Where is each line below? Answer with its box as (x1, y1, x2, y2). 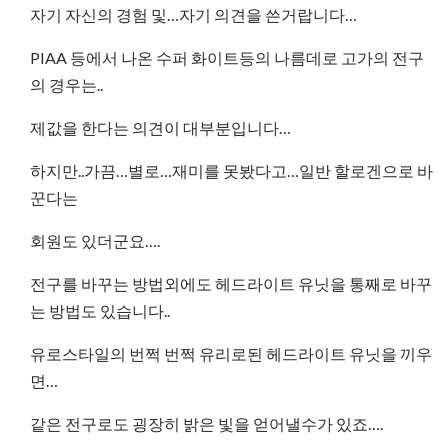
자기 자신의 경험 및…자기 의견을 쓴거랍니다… (30, 5, 357, 24)
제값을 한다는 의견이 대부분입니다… (30, 118, 291, 137)
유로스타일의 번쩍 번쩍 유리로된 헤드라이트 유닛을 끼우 (30, 344, 432, 363)
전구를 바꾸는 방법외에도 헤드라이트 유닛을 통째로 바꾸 (30, 274, 432, 293)
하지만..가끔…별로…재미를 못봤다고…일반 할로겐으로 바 (30, 161, 433, 180)
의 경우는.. (30, 75, 103, 94)
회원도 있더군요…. (30, 231, 160, 250)
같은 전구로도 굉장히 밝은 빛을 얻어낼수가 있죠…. (30, 414, 383, 433)
